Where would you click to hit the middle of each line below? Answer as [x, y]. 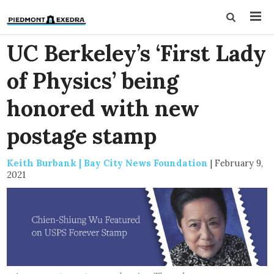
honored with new [103, 108]
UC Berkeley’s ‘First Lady [137, 53]
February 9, [239, 163]
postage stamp [82, 136]
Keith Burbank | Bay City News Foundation [108, 163]
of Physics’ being [93, 81]
